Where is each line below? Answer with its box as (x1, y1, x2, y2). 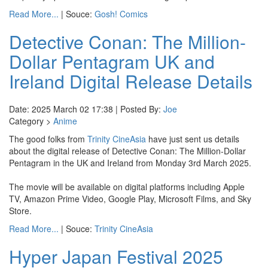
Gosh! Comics (95, 8, 148, 20)
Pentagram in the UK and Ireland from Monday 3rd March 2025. (9, 157, 251, 169)
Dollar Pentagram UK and (9, 48, 215, 74)
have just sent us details (146, 133, 239, 145)
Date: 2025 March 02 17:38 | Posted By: (9, 103, 163, 115)
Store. (9, 205, 32, 217)
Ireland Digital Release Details (9, 68, 252, 94)
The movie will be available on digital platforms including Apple (9, 181, 245, 193)
